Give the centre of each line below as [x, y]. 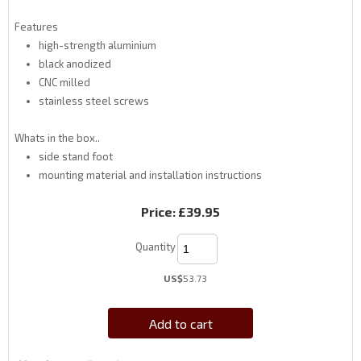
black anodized [75, 64]
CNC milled [64, 83]
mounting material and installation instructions [150, 175]
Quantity [155, 247]
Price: [158, 212]
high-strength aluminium [98, 46]
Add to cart [180, 323]
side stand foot [76, 157]
